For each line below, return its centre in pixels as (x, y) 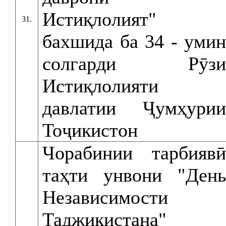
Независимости (105, 197)
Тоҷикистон (90, 130)
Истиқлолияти (100, 86)
